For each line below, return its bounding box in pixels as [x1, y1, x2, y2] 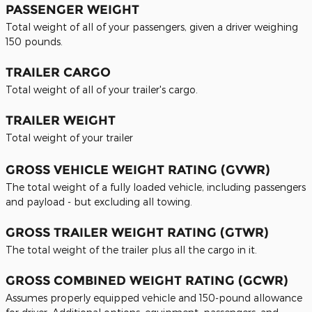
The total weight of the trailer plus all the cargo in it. [6, 244, 257, 256]
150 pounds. [6, 36, 63, 47]
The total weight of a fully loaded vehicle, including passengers [6, 181, 306, 193]
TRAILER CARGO [6, 65, 111, 80]
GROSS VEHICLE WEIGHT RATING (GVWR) [6, 162, 270, 178]
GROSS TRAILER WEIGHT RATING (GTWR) [6, 225, 269, 240]
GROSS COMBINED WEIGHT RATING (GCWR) [6, 273, 288, 288]
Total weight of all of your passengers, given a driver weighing [6, 21, 298, 33]
